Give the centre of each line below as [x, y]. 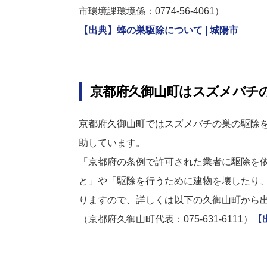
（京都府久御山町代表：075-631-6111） [166, 219]
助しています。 [112, 142]
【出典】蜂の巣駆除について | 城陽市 [159, 30]
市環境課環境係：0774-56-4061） [151, 11]
